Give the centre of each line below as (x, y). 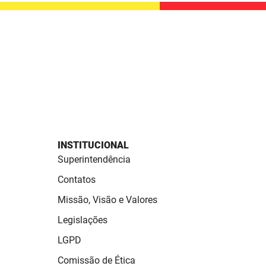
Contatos (77, 180)
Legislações (83, 220)
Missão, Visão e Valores (107, 200)
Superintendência (94, 160)
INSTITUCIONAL (93, 145)
